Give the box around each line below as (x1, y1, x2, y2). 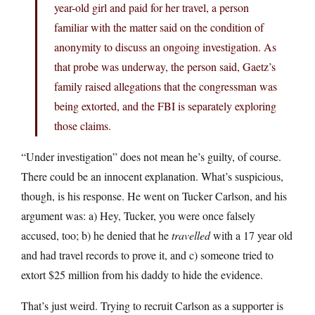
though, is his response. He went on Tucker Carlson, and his (21, 188, 287, 203)
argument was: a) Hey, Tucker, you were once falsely (21, 207, 255, 223)
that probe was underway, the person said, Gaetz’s (54, 58, 276, 74)
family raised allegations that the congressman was (54, 78, 277, 94)
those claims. (54, 117, 111, 133)
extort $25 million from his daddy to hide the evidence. (21, 266, 263, 282)
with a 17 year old (210, 227, 292, 243)
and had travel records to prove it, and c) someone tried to (21, 247, 274, 262)
